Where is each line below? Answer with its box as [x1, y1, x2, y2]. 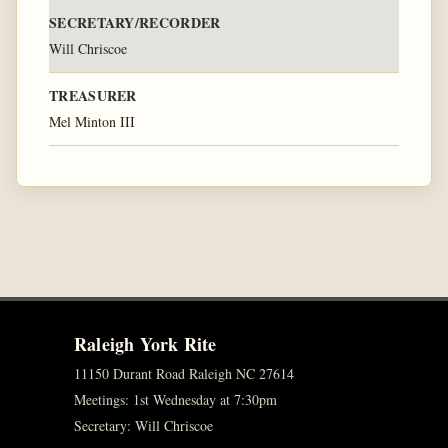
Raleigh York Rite [74, 331, 217, 357]
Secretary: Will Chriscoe [74, 416, 213, 435]
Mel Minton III [49, 112, 135, 131]
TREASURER [49, 85, 137, 106]
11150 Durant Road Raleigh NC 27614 [74, 364, 294, 383]
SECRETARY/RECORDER [49, 12, 221, 33]
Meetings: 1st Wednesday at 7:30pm [74, 390, 277, 409]
